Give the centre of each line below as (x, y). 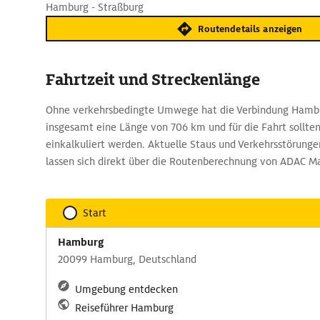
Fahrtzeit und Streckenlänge (153, 80)
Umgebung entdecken (126, 289)
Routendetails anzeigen (250, 29)
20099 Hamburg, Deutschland (127, 259)
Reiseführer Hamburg (124, 308)
